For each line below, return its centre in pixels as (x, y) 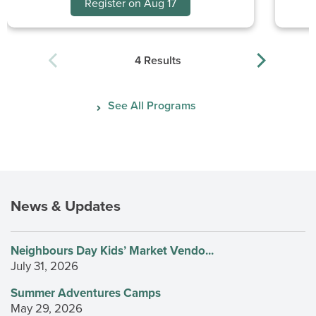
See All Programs (152, 106)
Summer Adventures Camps (86, 293)
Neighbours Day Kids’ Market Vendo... (112, 251)
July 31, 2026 (44, 266)
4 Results (158, 61)
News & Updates (66, 206)
